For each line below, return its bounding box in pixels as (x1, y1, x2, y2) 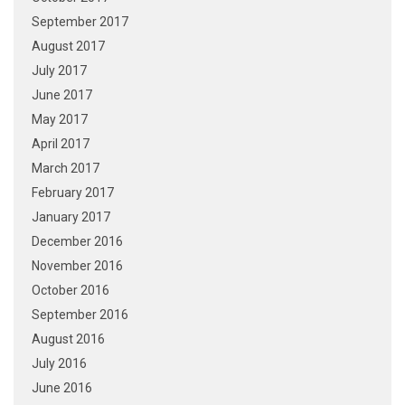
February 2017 (32, 185, 114, 200)
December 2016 (32, 234, 123, 249)
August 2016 (32, 332, 105, 346)
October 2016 (32, 283, 109, 297)
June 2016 (32, 381, 92, 395)
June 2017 (32, 88, 92, 102)
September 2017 (32, 14, 128, 29)
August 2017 (32, 39, 105, 53)
